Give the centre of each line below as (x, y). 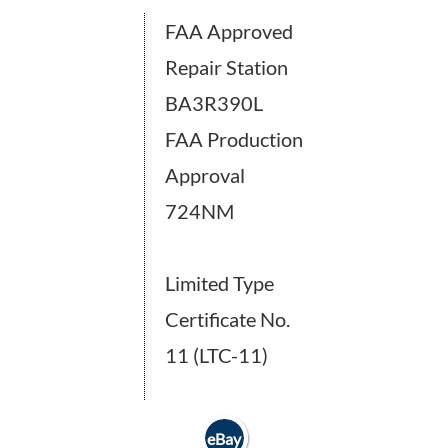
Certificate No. (227, 319)
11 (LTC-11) (216, 355)
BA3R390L (214, 103)
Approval (205, 175)
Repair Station (226, 67)
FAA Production (234, 139)
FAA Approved (229, 31)
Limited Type (219, 283)
